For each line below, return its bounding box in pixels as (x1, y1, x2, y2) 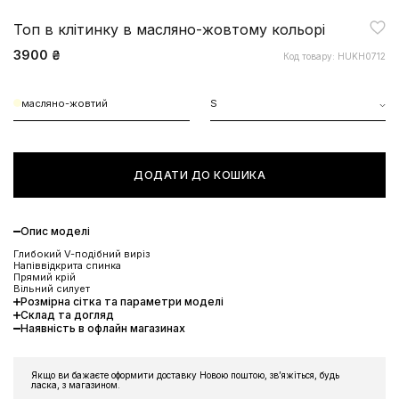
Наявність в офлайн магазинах (20, 321, 185, 335)
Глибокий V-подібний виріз (13, 247, 151, 260)
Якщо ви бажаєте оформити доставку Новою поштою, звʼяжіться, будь (31, 369, 339, 380)
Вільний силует (13, 281, 90, 295)
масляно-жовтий (21, 96, 108, 110)
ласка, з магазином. (31, 379, 120, 390)
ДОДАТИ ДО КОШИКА (134, 167, 265, 182)
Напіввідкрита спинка (13, 258, 121, 272)
